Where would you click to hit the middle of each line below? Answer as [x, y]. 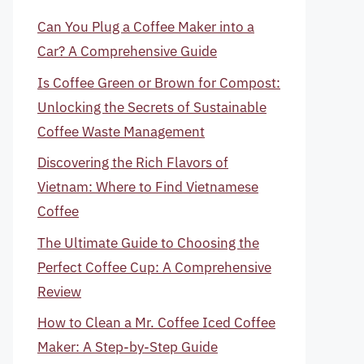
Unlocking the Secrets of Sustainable [152, 107]
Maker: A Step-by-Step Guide [128, 347]
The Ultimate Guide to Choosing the [148, 243]
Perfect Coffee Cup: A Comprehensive [154, 267]
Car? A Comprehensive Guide [127, 51]
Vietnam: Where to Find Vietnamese [148, 187]
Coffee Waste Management [121, 131]
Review [59, 291]
